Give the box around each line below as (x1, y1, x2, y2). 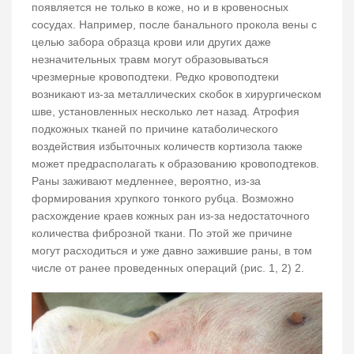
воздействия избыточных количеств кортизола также (32, 140, 303, 153)
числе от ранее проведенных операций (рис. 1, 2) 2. (32, 262, 307, 275)
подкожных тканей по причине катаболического (32, 122, 278, 136)
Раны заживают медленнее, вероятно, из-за (32, 175, 261, 188)
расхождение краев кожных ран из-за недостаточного (32, 209, 310, 223)
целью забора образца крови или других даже (32, 36, 271, 49)
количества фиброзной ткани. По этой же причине (32, 227, 292, 240)
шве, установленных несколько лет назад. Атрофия (32, 105, 299, 119)
